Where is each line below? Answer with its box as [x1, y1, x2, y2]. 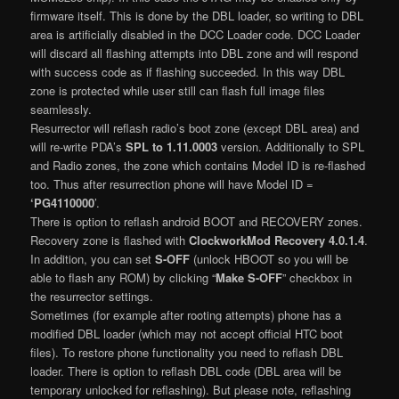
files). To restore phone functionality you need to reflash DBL [30, 344, 344, 362]
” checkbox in [282, 269, 353, 287]
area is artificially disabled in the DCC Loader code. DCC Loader [30, 26, 361, 44]
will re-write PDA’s [30, 138, 126, 156]
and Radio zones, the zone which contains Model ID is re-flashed [30, 157, 366, 175]
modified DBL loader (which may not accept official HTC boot [30, 325, 344, 343]
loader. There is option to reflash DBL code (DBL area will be [30, 362, 342, 380]
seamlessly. [30, 101, 93, 118]
